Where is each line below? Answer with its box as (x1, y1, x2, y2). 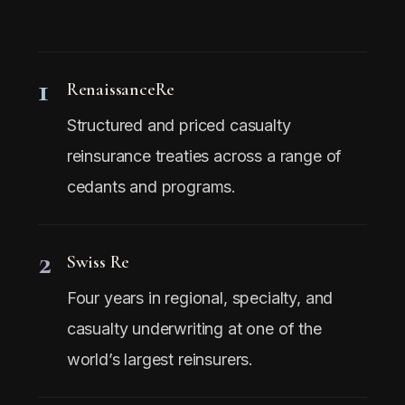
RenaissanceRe (66, 78, 175, 100)
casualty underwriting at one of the (66, 318, 322, 338)
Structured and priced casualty (66, 115, 291, 135)
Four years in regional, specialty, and (66, 287, 334, 307)
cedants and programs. (66, 176, 237, 196)
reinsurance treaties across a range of (66, 146, 343, 165)
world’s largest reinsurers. (66, 349, 254, 369)
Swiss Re (66, 250, 130, 273)
